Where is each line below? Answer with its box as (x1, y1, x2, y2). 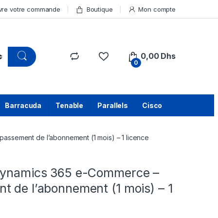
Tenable (55, 101, 84, 110)
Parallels (97, 101, 128, 110)
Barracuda (5, 101, 42, 110)
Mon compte (138, 5, 176, 13)
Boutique (86, 5, 113, 13)
